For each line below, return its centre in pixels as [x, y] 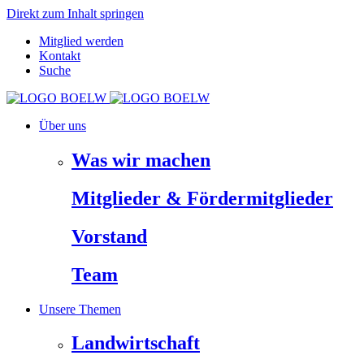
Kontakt [60, 56]
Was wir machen [141, 160]
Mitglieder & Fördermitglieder [202, 198]
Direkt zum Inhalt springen [75, 13]
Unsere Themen [80, 309]
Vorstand [109, 236]
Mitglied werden [81, 41]
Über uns [63, 126]
